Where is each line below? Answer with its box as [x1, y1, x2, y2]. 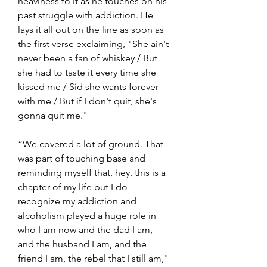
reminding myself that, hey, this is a [18, 166, 168, 178]
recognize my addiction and [18, 195, 139, 207]
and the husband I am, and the [18, 238, 149, 250]
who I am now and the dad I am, [18, 223, 155, 235]
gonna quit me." [18, 109, 88, 121]
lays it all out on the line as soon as [18, 23, 166, 35]
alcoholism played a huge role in [18, 209, 159, 221]
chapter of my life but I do [18, 181, 130, 193]
